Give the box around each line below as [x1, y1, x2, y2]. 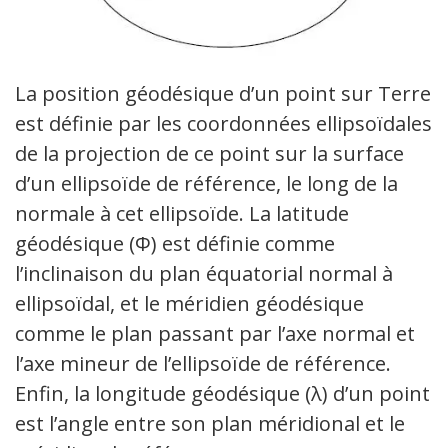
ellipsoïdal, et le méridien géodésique [15, 289, 364, 317]
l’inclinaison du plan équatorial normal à [15, 259, 393, 287]
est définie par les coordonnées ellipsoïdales [15, 109, 432, 137]
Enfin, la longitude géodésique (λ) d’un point [15, 379, 430, 407]
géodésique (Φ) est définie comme [15, 229, 335, 257]
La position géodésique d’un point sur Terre [15, 79, 431, 107]
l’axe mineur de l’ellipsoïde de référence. [15, 349, 391, 377]
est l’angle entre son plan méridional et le [15, 409, 405, 437]
